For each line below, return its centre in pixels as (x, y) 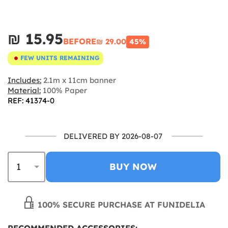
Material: (24, 90)
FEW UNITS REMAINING (60, 58)
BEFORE (80, 41)
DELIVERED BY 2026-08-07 (113, 136)
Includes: (24, 80)
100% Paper (64, 90)
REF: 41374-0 (31, 100)
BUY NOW (133, 166)
